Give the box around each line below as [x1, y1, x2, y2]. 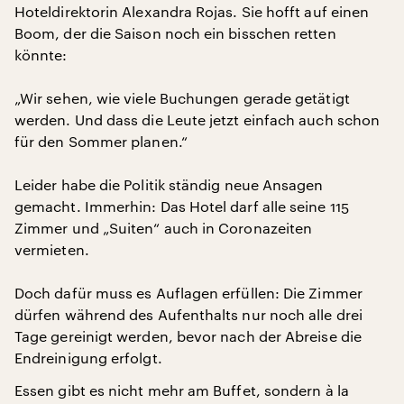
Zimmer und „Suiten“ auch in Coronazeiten [14, 219, 313, 236]
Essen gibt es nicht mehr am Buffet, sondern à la [14, 381, 349, 399]
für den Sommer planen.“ [14, 133, 188, 150]
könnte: [14, 46, 68, 63]
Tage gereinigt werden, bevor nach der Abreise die [14, 327, 362, 344]
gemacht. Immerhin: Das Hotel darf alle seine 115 [14, 197, 349, 215]
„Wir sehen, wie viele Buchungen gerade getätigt [14, 89, 350, 106]
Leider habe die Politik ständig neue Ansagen [14, 176, 324, 193]
